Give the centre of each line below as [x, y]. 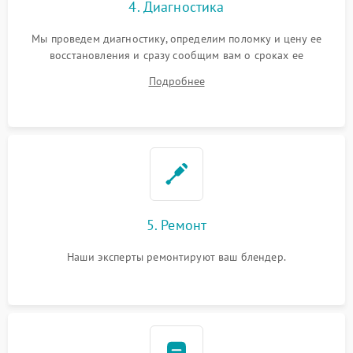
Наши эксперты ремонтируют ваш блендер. [176, 256]
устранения [176, 71]
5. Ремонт [176, 225]
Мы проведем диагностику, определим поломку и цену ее [176, 38]
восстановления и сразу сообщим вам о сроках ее [176, 55]
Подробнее [176, 81]
